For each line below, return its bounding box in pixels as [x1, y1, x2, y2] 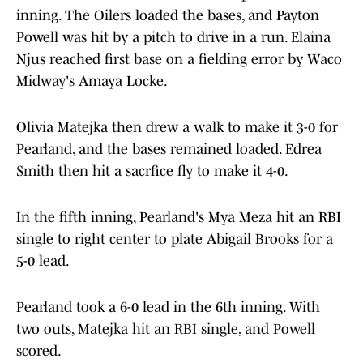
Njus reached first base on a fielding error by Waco [16, 51, 342, 68]
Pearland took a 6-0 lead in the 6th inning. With [16, 299, 320, 316]
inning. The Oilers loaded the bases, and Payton [16, 7, 319, 24]
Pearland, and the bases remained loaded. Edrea [16, 141, 322, 158]
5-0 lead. [16, 253, 70, 270]
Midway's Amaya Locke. [16, 73, 168, 90]
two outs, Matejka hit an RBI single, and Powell [16, 321, 315, 338]
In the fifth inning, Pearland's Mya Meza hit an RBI [16, 209, 341, 226]
